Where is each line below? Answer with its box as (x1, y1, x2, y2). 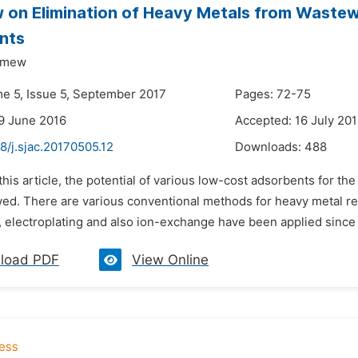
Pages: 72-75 (235, 87, 311, 101)
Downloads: (235, 140, 304, 154)
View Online (132, 252, 209, 268)
